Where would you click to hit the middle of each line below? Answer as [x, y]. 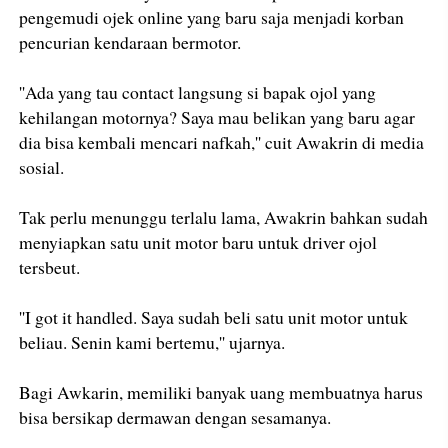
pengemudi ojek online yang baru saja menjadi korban [212, 17]
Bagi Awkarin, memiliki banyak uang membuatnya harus [221, 392]
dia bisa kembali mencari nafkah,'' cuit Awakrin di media [222, 142]
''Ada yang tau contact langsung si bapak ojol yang [198, 92]
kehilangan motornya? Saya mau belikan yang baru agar [217, 117]
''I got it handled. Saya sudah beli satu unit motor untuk [214, 317]
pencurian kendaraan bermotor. [130, 42]
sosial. [42, 167]
